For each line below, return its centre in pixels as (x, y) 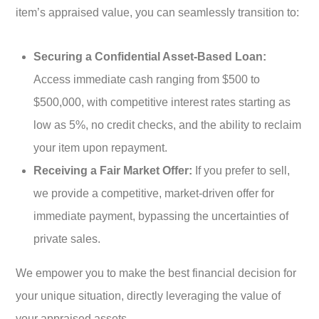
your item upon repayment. (100, 147)
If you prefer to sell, (241, 170)
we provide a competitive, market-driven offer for (154, 193)
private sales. (67, 239)
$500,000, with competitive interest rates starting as (162, 102)
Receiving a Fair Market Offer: (113, 170)
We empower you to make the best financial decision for (156, 273)
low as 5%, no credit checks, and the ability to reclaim (167, 125)
